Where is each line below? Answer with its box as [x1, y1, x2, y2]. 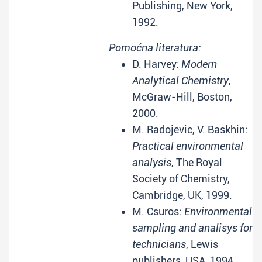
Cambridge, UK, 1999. [132, 189, 232, 201]
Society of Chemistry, [132, 173, 230, 185]
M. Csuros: [132, 205, 184, 218]
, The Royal [171, 156, 222, 168]
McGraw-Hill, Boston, [132, 91, 232, 103]
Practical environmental [132, 140, 243, 152]
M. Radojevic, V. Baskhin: [132, 123, 248, 136]
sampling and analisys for [132, 222, 253, 234]
